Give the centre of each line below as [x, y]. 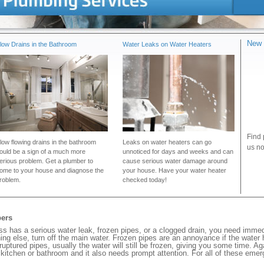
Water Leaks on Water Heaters [167, 44]
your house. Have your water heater [174, 170]
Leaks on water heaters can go [167, 142]
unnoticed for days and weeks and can [178, 151]
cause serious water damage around [175, 161]
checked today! [145, 180]
